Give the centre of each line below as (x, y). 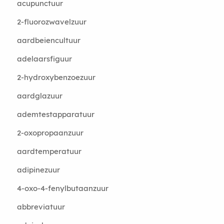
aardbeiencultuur (48, 40)
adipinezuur (38, 170)
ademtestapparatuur (55, 114)
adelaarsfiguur (44, 59)
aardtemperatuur (49, 151)
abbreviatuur (41, 207)
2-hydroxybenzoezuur (56, 77)
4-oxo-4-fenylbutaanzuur (62, 188)
